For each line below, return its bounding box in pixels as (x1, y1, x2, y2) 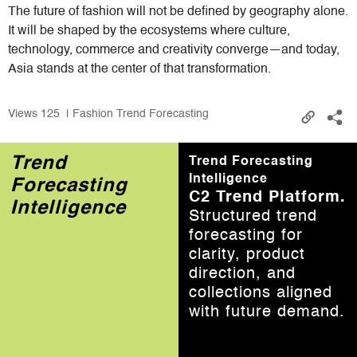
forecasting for (189, 227, 304, 244)
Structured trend (189, 208, 318, 225)
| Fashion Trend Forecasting (60, 108, 209, 120)
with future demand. (189, 304, 346, 320)
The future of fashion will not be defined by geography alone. (8, 5, 348, 18)
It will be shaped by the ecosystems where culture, (8, 24, 290, 37)
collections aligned (189, 284, 333, 301)
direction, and (189, 265, 296, 282)
